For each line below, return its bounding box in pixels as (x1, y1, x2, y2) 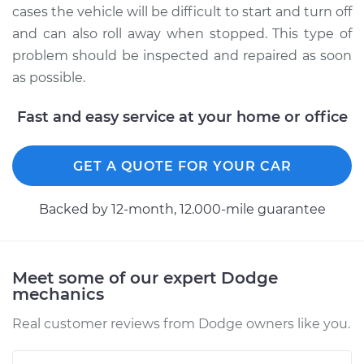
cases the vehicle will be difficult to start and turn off (12, 4, 352, 19)
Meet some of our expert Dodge (12, 268, 278, 288)
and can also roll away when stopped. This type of (12, 26, 352, 41)
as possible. (12, 70, 85, 85)
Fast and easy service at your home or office (16, 108, 348, 126)
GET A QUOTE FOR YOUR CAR (72, 158, 292, 174)
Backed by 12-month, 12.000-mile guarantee (38, 201, 326, 217)
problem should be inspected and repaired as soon (12, 48, 352, 63)
